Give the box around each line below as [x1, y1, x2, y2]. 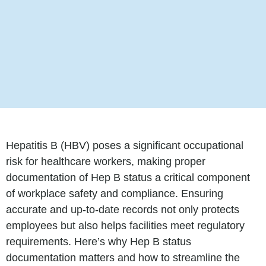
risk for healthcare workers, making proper [6, 156, 205, 168]
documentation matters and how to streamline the [6, 252, 240, 264]
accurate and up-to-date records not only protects [6, 204, 239, 216]
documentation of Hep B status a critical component [6, 172, 250, 184]
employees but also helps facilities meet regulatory [6, 220, 245, 232]
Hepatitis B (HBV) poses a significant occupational [6, 140, 243, 152]
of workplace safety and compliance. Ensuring [6, 188, 223, 200]
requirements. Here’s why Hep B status [6, 236, 191, 248]
